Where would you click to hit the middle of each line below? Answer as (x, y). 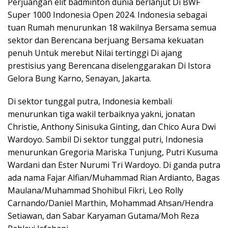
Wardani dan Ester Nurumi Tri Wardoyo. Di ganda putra (114, 165)
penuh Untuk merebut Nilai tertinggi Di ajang (95, 53)
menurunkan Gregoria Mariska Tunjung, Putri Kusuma (113, 152)
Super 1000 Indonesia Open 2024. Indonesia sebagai (107, 15)
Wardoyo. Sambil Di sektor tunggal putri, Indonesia (105, 139)
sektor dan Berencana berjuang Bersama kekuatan (106, 40)
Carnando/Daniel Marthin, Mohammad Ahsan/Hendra (110, 203)
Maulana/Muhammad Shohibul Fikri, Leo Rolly (95, 190)
